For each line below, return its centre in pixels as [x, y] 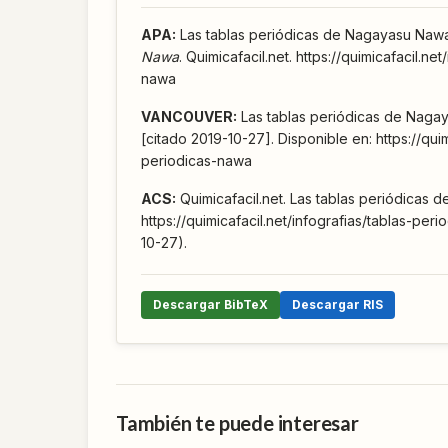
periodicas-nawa [196, 160]
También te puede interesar [237, 422]
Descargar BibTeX [210, 304]
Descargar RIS [337, 304]
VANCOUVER [187, 116]
